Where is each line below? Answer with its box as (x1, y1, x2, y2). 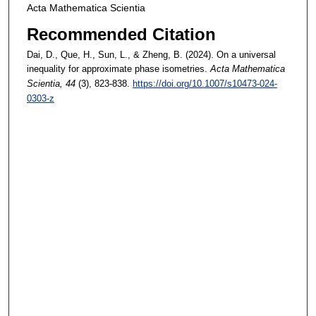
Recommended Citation (26, 25, 216, 44)
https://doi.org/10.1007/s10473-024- (132, 78, 277, 90)
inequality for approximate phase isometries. (26, 63, 207, 75)
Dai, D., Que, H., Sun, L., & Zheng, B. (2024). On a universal (26, 49, 276, 61)
